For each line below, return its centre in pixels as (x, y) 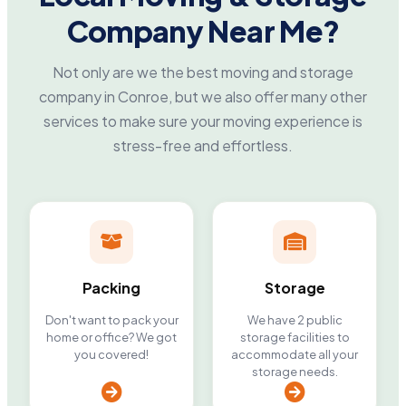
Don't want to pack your (111, 319)
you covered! (111, 354)
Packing (111, 287)
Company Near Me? (203, 30)
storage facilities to (295, 337)
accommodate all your (295, 354)
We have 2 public (295, 319)
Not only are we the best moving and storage (203, 72)
